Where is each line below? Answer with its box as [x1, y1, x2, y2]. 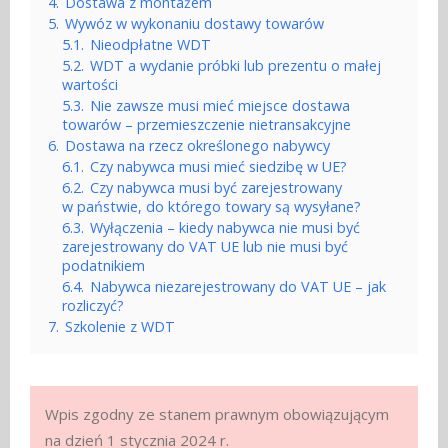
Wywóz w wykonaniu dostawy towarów [65, 14, 324, 34]
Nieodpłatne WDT [90, 35, 211, 55]
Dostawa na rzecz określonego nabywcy [65, 136, 330, 156]
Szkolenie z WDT [65, 317, 175, 337]
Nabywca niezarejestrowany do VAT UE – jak [90, 277, 386, 297]
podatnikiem [62, 256, 145, 276]
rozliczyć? [62, 296, 124, 316]
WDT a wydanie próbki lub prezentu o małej [90, 56, 381, 76]
